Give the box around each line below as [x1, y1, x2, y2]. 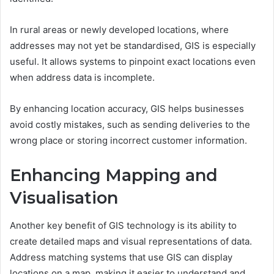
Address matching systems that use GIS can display [10, 251, 232, 263]
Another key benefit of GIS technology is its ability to [10, 219, 237, 231]
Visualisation [10, 188, 118, 209]
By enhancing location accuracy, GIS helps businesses [10, 103, 244, 115]
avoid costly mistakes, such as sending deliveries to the [10, 119, 250, 131]
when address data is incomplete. [10, 72, 155, 84]
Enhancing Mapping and [10, 165, 218, 186]
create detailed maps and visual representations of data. [10, 235, 252, 247]
